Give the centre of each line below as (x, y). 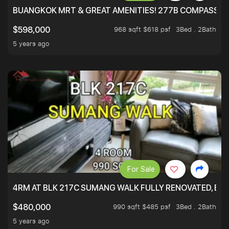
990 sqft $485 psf (142, 207)
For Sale (141, 169)
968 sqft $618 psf (142, 29)
